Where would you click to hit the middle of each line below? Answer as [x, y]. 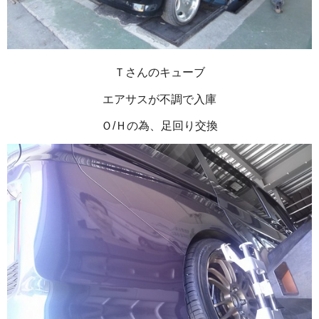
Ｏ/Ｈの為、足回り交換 [159, 126]
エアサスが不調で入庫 [159, 99]
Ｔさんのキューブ [159, 73]
